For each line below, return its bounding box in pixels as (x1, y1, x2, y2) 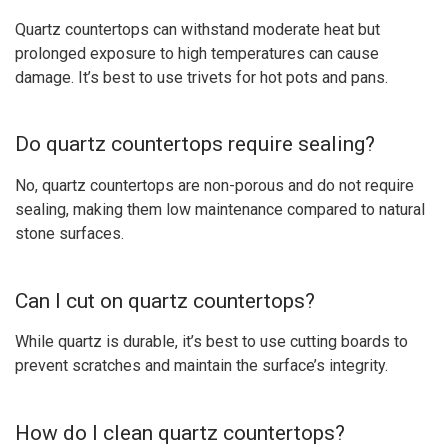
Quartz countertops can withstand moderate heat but (15, 19, 380, 39)
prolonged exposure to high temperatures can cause (15, 43, 379, 63)
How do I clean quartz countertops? (15, 420, 345, 445)
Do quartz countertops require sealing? (15, 132, 375, 157)
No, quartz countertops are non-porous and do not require (15, 176, 414, 195)
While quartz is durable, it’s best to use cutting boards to (15, 332, 408, 352)
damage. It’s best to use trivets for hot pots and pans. (15, 67, 388, 87)
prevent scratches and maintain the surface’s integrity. (15, 356, 388, 376)
